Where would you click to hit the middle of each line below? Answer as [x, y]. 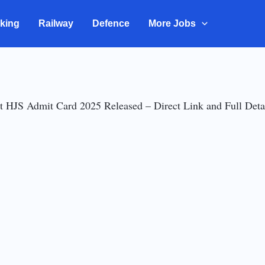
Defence [111, 23]
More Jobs [172, 23]
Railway [56, 23]
